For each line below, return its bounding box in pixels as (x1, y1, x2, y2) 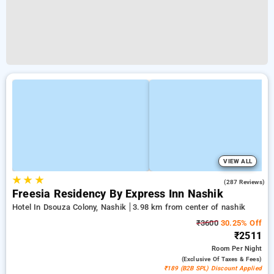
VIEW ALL (223, 158, 252, 165)
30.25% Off (218, 218, 262, 228)
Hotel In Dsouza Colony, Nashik (12, 202, 129, 212)
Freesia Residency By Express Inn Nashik (12, 188, 223, 200)
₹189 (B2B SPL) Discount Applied (163, 265, 262, 272)
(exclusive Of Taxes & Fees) (181, 256, 262, 262)
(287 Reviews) (224, 179, 265, 185)
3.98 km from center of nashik (133, 202, 245, 212)
